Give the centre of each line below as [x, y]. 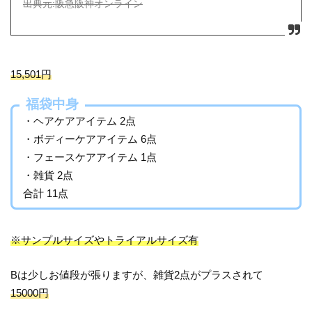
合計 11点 [46, 193]
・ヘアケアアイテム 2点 [80, 120]
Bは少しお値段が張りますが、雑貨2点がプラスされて [137, 275]
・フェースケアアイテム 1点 [90, 157]
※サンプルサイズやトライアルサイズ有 [105, 240]
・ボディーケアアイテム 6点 [90, 139]
